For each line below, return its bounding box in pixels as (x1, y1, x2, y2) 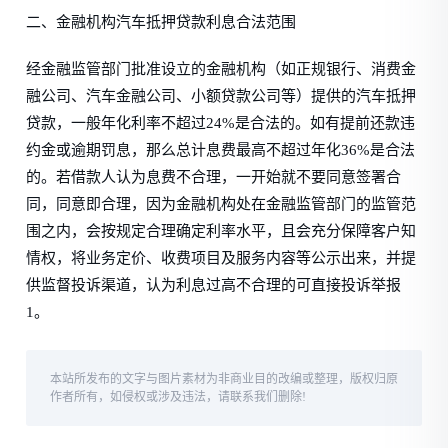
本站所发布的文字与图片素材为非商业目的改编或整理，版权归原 (50, 372, 399, 386)
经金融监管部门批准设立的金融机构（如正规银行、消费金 (26, 61, 417, 77)
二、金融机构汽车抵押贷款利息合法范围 (26, 14, 297, 30)
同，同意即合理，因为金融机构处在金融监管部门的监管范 (26, 196, 417, 212)
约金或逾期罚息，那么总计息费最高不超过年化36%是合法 (26, 142, 416, 158)
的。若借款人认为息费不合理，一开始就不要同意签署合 (26, 169, 402, 185)
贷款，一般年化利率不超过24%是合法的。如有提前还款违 (26, 115, 416, 131)
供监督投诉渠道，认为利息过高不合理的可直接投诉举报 (26, 277, 402, 293)
